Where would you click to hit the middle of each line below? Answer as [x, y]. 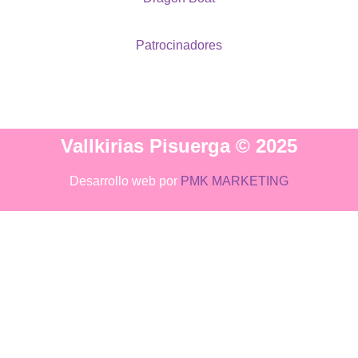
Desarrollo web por [125, 181]
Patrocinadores [179, 45]
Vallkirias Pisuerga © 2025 [179, 146]
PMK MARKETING [235, 181]
